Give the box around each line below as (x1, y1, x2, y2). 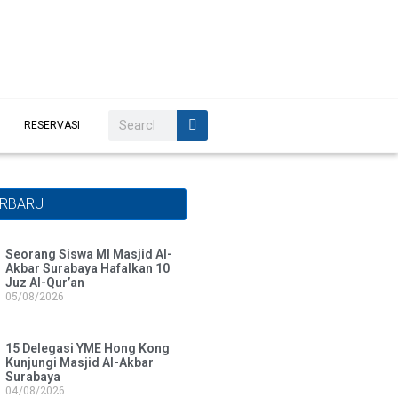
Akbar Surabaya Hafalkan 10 (5, 261, 171, 275)
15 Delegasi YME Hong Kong (5, 341, 171, 355)
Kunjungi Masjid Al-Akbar (5, 355, 155, 370)
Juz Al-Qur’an (5, 275, 85, 290)
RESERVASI (23, 119, 80, 131)
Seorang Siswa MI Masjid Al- (5, 247, 173, 261)
